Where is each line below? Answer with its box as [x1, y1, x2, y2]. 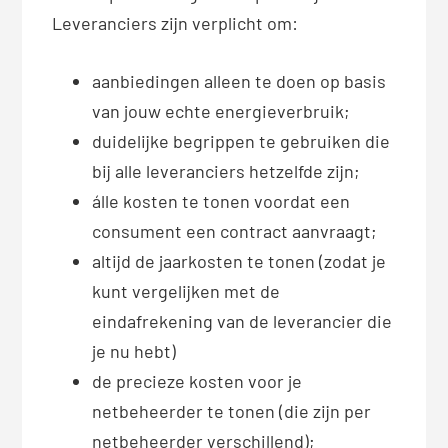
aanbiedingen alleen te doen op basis [92, 70, 387, 93]
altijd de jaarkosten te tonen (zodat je [92, 250, 387, 273]
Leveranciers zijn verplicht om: [52, 12, 299, 35]
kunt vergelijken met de [92, 280, 281, 303]
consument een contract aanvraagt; [92, 220, 378, 243]
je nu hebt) [92, 340, 177, 363]
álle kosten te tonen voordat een [92, 190, 351, 213]
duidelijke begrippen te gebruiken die [92, 130, 391, 153]
